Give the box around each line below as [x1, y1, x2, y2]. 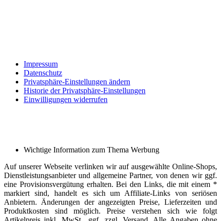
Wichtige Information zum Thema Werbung [24, 146, 159, 154]
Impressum [24, 60, 58, 69]
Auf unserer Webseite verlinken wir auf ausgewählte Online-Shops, [4, 162, 217, 171]
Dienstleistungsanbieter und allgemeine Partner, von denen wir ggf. [4, 171, 217, 180]
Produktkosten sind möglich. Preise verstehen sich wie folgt [4, 207, 217, 216]
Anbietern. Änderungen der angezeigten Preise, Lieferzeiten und [4, 198, 217, 207]
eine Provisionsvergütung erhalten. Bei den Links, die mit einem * [4, 180, 217, 189]
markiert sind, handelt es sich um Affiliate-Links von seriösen [4, 189, 217, 198]
